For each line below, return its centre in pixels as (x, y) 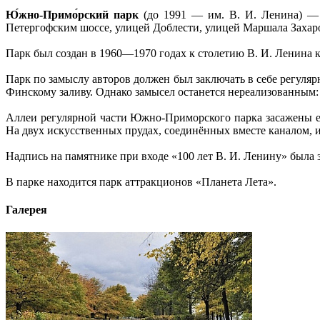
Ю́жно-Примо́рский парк (72, 15)
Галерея (26, 210)
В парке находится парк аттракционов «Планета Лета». (141, 182)
